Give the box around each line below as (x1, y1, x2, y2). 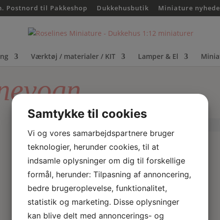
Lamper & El (138, 51, 178, 61)
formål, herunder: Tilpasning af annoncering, (27, 169, 191, 179)
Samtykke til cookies (27, 107, 147, 121)
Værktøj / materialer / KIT (31, 51, 115, 61)
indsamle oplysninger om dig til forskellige (27, 156, 185, 165)
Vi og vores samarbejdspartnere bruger (27, 128, 174, 138)
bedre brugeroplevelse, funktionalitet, (27, 183, 167, 193)
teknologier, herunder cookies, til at (27, 142, 159, 152)
